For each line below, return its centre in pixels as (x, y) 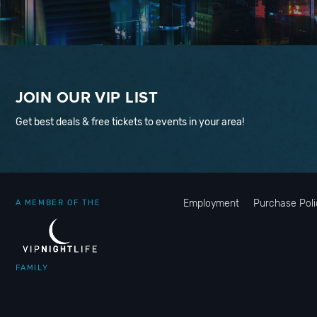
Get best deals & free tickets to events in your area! (129, 122)
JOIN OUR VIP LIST (86, 97)
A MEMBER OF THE (58, 202)
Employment (211, 203)
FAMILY (32, 267)
